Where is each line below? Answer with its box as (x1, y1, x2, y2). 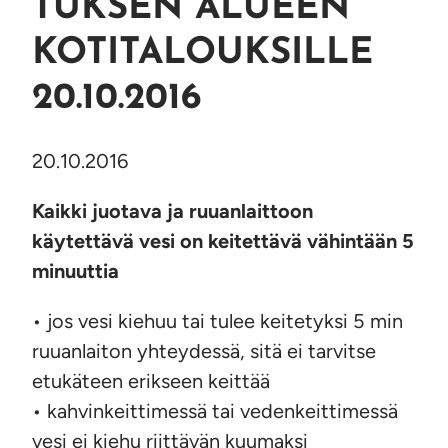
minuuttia (32, 259, 119, 284)
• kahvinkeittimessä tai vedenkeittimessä (32, 399, 398, 424)
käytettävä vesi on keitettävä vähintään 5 (32, 229, 414, 254)
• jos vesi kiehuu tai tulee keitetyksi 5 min (32, 309, 403, 334)
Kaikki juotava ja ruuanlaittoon (32, 199, 313, 224)
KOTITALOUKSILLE (32, 36, 373, 72)
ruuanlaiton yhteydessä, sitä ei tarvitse (32, 339, 376, 364)
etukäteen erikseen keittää (32, 369, 270, 394)
